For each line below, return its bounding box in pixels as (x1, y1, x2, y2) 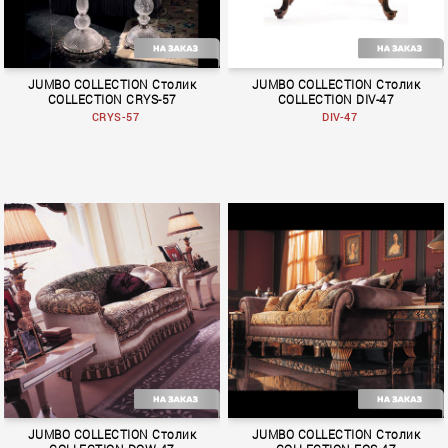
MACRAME (278, 286, 345, 305)
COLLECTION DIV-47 (277, 92, 395, 108)
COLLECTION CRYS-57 (47, 92, 177, 108)
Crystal (54, 286, 99, 305)
